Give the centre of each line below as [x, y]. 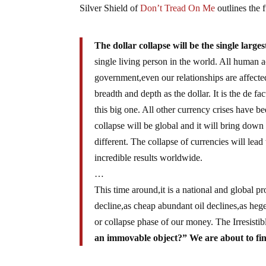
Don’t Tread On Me [178, 8]
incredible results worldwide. [149, 157]
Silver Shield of [110, 8]
